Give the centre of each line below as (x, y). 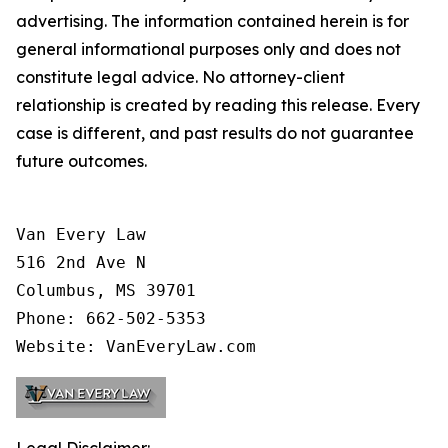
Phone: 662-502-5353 (111, 318)
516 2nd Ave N (81, 262)
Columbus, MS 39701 (106, 290)
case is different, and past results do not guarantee (215, 133)
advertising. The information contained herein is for (212, 21)
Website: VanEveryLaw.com (136, 346)
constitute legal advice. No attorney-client (180, 77)
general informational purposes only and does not (208, 49)
